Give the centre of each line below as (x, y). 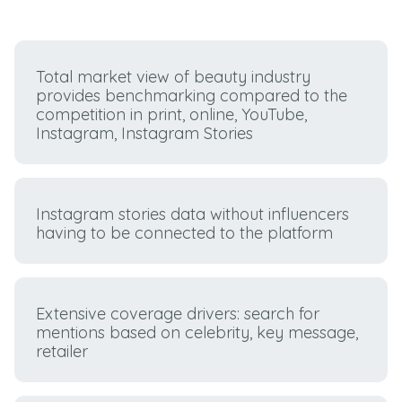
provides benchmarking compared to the (192, 95)
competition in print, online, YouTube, (172, 114)
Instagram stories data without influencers (193, 214)
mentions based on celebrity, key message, (197, 333)
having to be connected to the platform (185, 232)
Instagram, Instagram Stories (145, 133)
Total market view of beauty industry (174, 76)
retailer (62, 352)
